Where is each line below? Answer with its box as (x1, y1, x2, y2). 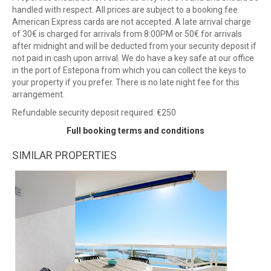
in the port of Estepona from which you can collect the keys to (12, 65, 246, 76)
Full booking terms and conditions (67, 126, 204, 136)
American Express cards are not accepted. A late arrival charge (12, 17, 251, 27)
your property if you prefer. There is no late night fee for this (12, 77, 240, 88)
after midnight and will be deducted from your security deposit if (12, 41, 256, 51)
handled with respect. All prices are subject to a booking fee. (12, 5, 240, 15)
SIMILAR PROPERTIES (12, 149, 117, 162)
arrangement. (12, 90, 65, 100)
